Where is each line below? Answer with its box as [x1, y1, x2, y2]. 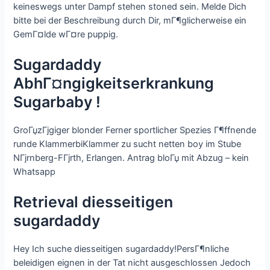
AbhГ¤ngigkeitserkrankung [13, 74, 215, 92]
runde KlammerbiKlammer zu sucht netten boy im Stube [13, 138, 242, 149]
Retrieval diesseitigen [13, 193, 174, 212]
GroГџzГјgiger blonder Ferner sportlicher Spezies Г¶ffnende [13, 124, 257, 136]
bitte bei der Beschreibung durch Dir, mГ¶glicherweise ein [13, 14, 247, 26]
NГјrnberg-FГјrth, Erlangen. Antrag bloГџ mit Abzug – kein [13, 152, 250, 163]
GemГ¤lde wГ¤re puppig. [13, 28, 119, 40]
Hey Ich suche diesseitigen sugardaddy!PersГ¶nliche [13, 243, 230, 255]
